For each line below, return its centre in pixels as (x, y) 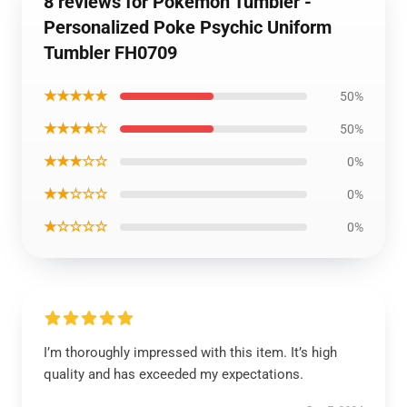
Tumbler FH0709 (110, 53)
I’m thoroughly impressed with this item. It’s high (190, 352)
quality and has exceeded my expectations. (175, 374)
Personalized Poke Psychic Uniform (188, 27)
